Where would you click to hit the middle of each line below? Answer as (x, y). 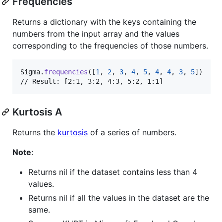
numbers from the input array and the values (96, 33)
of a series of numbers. (132, 132)
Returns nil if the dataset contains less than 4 (113, 172)
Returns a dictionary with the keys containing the (104, 22)
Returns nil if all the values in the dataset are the (119, 197)
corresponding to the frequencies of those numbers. (110, 45)
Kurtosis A (37, 112)
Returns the (35, 132)
